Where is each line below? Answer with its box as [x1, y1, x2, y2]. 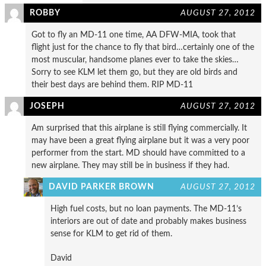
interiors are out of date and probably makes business [50, 216, 246, 226]
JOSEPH [30, 101, 65, 110]
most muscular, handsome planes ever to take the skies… [31, 55, 239, 64]
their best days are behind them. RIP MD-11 [31, 80, 193, 89]
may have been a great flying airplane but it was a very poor [31, 135, 249, 145]
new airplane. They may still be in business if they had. [31, 160, 229, 170]
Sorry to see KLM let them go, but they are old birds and [31, 67, 237, 77]
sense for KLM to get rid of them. [50, 229, 172, 238]
